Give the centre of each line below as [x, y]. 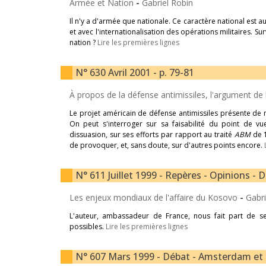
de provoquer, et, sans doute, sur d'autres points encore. [167, 145]
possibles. [88, 227]
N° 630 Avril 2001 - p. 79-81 [135, 72]
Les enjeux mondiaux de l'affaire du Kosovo [155, 197]
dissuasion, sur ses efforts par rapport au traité [152, 134]
